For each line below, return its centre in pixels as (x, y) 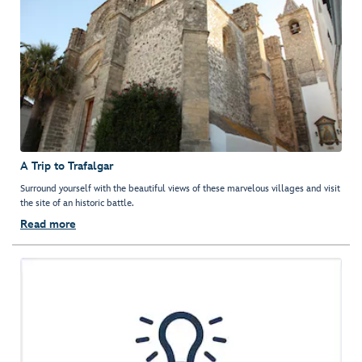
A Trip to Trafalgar (67, 166)
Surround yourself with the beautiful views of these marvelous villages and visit (180, 189)
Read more (48, 225)
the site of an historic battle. (77, 204)
